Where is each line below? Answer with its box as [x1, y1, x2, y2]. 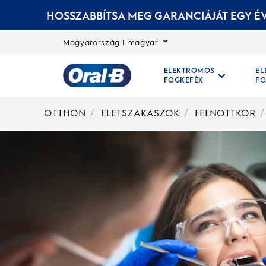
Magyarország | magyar [63, 37, 159, 47]
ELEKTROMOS [163, 66, 215, 75]
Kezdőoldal [62, 92, 219, 126]
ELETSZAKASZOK [100, 107, 179, 119]
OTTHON [43, 107, 85, 119]
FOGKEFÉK [163, 76, 204, 84]
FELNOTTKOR [194, 107, 255, 119]
